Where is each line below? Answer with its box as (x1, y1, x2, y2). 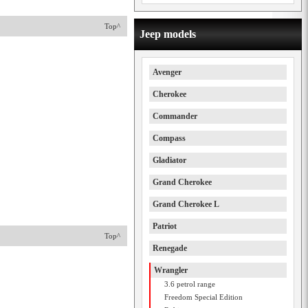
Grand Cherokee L (153, 199, 219, 209)
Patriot (153, 221, 177, 231)
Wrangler (154, 265, 188, 275)
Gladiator (153, 155, 186, 165)
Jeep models (140, 28, 196, 40)
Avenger (153, 67, 181, 77)
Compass (153, 133, 186, 143)
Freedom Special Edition (164, 293, 243, 301)
